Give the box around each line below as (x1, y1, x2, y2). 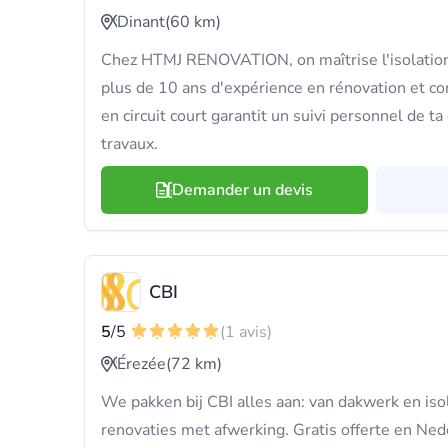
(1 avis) (220, 321, 272, 343)
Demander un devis (172, 179, 313, 201)
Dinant (117, 11, 165, 33)
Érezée (117, 353, 166, 375)
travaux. (101, 133, 158, 155)
